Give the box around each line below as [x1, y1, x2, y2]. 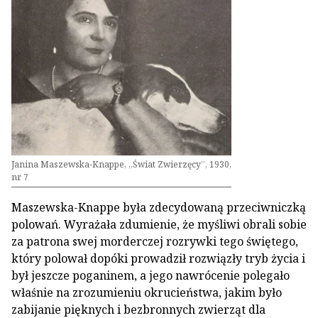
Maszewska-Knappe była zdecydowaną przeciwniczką [11, 199, 306, 215]
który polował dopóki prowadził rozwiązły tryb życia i [11, 251, 305, 266]
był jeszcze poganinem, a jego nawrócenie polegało [11, 268, 290, 283]
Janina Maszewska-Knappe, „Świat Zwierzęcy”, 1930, [11, 158, 231, 170]
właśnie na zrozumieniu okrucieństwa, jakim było [11, 285, 282, 300]
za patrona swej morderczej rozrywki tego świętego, [11, 234, 298, 249]
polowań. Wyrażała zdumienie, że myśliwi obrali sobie [11, 216, 307, 232]
